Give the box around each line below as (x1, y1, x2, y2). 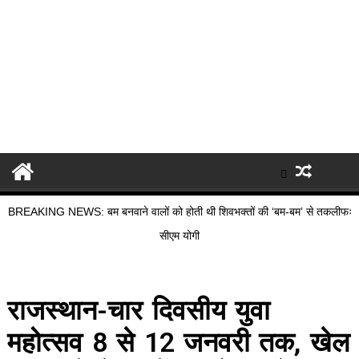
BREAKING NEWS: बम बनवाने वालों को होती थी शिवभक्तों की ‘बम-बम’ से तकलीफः (7, 205, 352, 219)
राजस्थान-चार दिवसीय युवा (7, 294, 271, 327)
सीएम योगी (159, 229, 200, 243)
